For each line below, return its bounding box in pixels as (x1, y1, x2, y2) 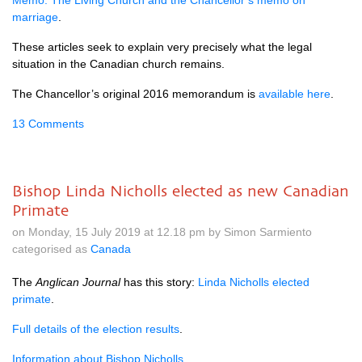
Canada (90, 242, 131, 255)
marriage (12, 11, 58, 23)
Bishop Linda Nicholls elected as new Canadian (12, 182, 349, 200)
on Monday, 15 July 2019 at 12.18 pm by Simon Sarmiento (12, 225, 312, 238)
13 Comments (12, 117, 84, 130)
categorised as (12, 242, 90, 255)
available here (259, 87, 330, 100)
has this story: (120, 276, 198, 288)
